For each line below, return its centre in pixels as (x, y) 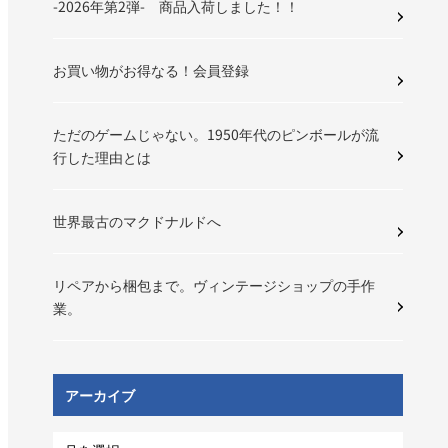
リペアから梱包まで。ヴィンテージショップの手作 (214, 285)
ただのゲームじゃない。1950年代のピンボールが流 (216, 134)
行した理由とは (102, 157)
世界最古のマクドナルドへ (137, 221)
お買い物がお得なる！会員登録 (151, 70)
